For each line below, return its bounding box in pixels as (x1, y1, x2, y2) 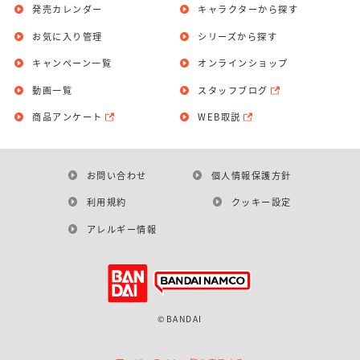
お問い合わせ (86, 169, 147, 182)
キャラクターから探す (198, 2, 299, 16)
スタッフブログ (198, 83, 268, 96)
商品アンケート (32, 110, 103, 124)
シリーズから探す (198, 29, 278, 43)
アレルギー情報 (86, 222, 157, 235)
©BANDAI (157, 313, 202, 325)
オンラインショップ (198, 56, 288, 70)
